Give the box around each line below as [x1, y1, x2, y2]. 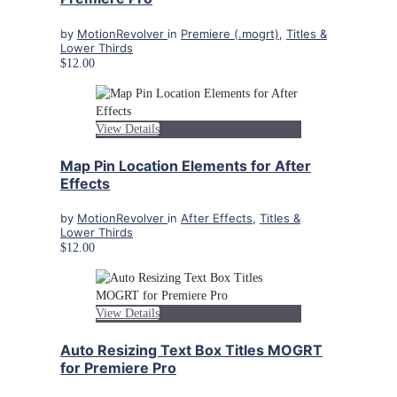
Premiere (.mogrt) [181, 26, 279, 41]
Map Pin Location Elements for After [60, 156, 311, 175]
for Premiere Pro [60, 359, 176, 378]
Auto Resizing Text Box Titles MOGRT [60, 341, 323, 360]
